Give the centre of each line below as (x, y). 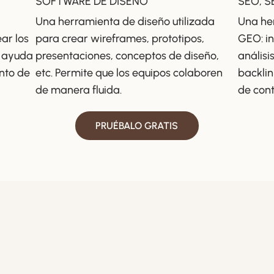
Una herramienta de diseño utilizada (125, 22)
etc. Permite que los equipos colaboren (129, 73)
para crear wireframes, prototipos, (120, 39)
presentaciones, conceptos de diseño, (128, 56)
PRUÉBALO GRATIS (137, 126)
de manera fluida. (79, 90)
